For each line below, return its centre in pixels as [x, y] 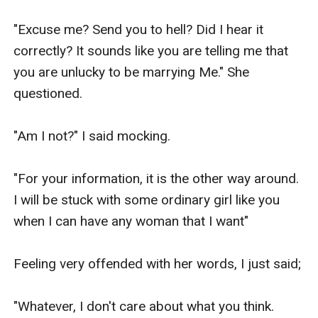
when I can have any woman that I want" [131, 221]
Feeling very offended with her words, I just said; [158, 263]
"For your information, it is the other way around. [157, 178]
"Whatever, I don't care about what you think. [144, 306]
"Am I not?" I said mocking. [92, 136]
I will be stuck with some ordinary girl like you [147, 199]
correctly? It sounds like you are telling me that [151, 50]
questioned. [48, 93]
